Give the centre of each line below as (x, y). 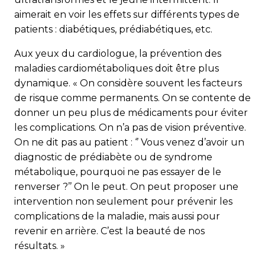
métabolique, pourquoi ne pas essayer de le (118, 172)
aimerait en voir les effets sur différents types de (127, 14)
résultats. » (40, 245)
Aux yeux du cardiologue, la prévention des (118, 53)
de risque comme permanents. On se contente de (132, 98)
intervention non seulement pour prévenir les (123, 201)
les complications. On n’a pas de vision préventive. (130, 127)
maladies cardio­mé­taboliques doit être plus (117, 68)
